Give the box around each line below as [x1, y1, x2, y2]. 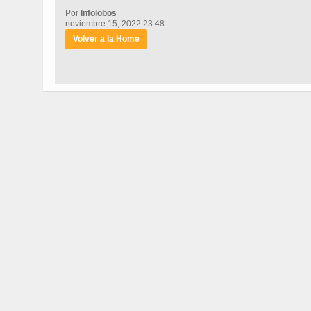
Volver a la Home [73, 34, 140, 44]
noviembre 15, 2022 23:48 [65, 19, 165, 29]
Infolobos [81, 8, 117, 19]
